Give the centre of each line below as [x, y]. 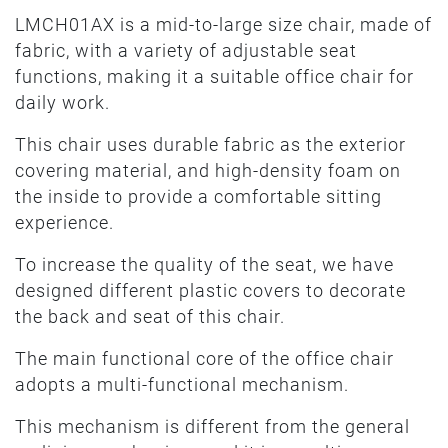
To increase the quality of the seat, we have [204, 264]
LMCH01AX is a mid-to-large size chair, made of [223, 24]
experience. [64, 222]
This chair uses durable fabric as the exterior [210, 144]
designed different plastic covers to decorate [210, 290]
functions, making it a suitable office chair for [214, 76]
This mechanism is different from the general [212, 426]
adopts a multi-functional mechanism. [184, 384]
